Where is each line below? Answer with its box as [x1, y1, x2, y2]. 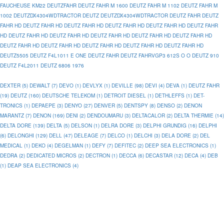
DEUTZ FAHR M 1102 [129, 1, 179, 9]
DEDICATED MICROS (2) [26, 151, 84, 159]
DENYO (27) [64, 101, 92, 109]
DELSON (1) [71, 121, 99, 129]
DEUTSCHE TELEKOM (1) [42, 91, 102, 99]
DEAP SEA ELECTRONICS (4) [7, 161, 78, 169]
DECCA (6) [119, 151, 144, 159]
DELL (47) [49, 131, 72, 139]
